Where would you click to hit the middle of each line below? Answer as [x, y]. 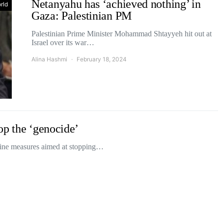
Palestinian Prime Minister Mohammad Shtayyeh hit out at [122, 34]
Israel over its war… [63, 42]
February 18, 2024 [102, 59]
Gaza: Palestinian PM [82, 16]
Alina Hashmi [49, 59]
